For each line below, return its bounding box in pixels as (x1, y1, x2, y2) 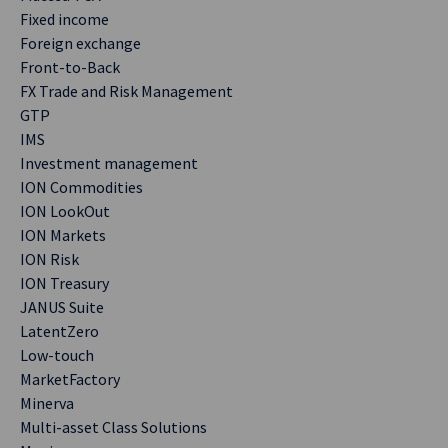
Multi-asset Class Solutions (20, 417, 207, 437)
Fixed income (20, 9, 109, 29)
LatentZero (20, 321, 99, 341)
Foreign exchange (20, 33, 141, 53)
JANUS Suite (20, 297, 104, 317)
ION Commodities (20, 177, 143, 197)
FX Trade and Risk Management (20, 81, 233, 101)
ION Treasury (20, 273, 109, 293)
